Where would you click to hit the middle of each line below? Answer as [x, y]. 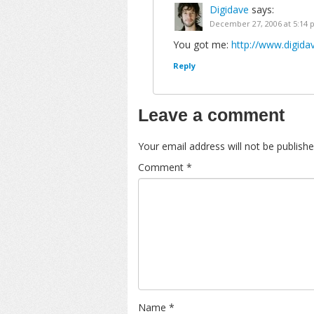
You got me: [202, 45]
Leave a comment [211, 115]
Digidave [229, 9]
